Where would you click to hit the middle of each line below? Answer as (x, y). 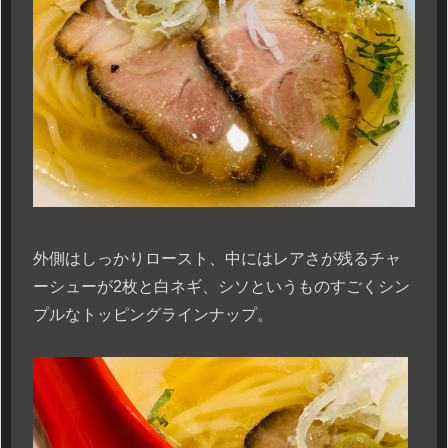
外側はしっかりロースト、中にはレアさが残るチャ (217, 258)
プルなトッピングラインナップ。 (153, 314)
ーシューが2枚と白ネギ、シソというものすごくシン (221, 286)
